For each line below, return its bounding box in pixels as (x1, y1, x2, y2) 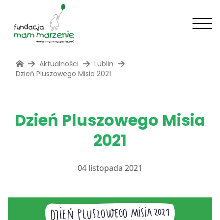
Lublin (94, 59, 113, 69)
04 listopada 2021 (78, 163, 142, 173)
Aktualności (39, 59, 79, 69)
